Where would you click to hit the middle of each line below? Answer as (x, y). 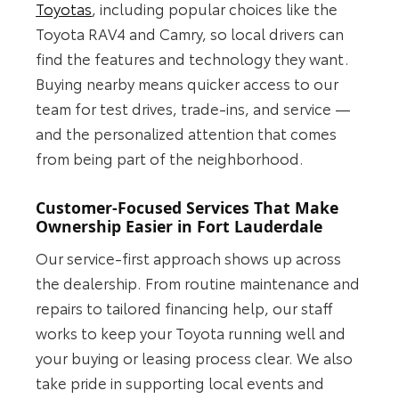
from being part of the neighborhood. (170, 158)
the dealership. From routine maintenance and (198, 283)
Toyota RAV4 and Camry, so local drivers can (190, 33)
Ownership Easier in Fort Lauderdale (179, 226)
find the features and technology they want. (193, 58)
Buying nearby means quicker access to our (187, 83)
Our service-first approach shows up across (189, 258)
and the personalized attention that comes (187, 133)
